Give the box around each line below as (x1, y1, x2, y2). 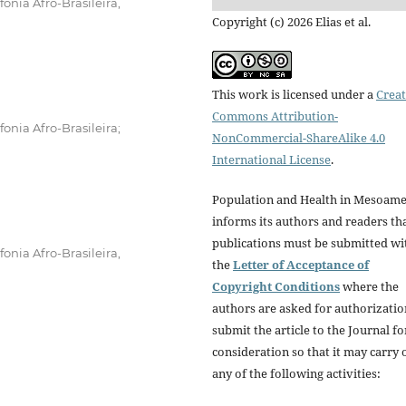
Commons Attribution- (212, 108, 338, 125)
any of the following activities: (212, 365, 381, 382)
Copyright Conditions (212, 278, 340, 295)
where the (340, 278, 399, 295)
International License (212, 151, 331, 169)
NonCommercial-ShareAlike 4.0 (212, 130, 385, 147)
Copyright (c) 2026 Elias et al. (212, 14, 371, 31)
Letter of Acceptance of (233, 256, 369, 274)
